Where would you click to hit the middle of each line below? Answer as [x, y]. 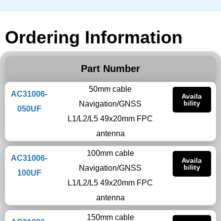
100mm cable [110, 153]
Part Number [110, 69]
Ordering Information [94, 37]
